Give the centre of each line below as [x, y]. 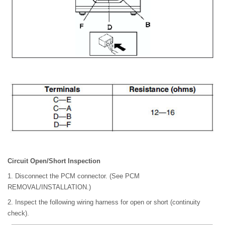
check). [18, 213]
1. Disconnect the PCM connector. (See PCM [74, 176]
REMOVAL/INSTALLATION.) [49, 187]
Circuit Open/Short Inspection [54, 161]
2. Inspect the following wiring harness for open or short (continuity [104, 202]
